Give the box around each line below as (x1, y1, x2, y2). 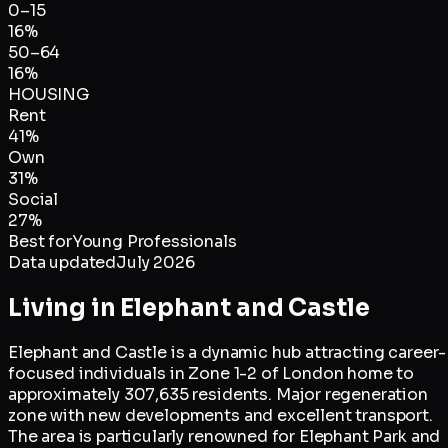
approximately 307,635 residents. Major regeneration (8, 384, 428, 406)
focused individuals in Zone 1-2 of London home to (8, 363, 415, 385)
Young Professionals (71, 230, 237, 252)
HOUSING (8, 83, 90, 105)
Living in (8, 292, 121, 323)
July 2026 (116, 251, 195, 273)
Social (8, 188, 59, 210)
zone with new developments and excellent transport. (8, 405, 433, 427)
